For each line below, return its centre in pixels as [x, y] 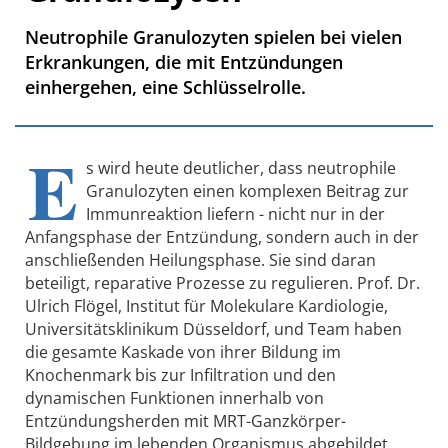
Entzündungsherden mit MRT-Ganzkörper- [185, 420]
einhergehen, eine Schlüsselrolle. [165, 86]
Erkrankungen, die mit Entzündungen [184, 61]
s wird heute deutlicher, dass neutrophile [241, 167]
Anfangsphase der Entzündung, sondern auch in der [222, 236]
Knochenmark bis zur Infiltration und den [180, 374]
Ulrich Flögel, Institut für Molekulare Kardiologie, [206, 305]
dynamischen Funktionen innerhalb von [174, 397]
